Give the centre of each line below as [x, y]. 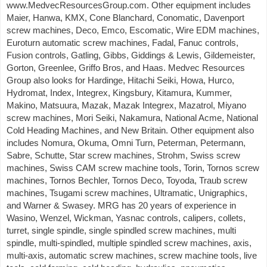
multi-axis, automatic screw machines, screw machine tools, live [132, 255]
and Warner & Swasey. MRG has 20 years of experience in [121, 205]
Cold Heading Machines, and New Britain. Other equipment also [130, 130]
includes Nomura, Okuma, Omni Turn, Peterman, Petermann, [126, 143]
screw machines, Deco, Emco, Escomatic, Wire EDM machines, [133, 30]
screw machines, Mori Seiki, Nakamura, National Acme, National [132, 118]
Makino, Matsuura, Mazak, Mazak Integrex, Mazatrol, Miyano [126, 105]
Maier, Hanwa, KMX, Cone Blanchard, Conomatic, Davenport [125, 18]
